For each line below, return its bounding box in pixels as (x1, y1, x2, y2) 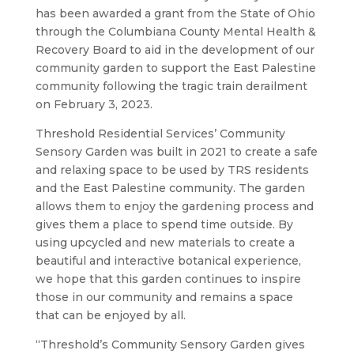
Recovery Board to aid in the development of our (35, 43, 314, 57)
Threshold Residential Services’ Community (35, 126, 285, 141)
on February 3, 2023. (35, 97, 153, 111)
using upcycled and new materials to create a (35, 235, 295, 250)
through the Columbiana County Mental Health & (35, 24, 316, 39)
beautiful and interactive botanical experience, (35, 254, 301, 268)
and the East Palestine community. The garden (35, 181, 305, 195)
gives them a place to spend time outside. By (35, 217, 293, 232)
